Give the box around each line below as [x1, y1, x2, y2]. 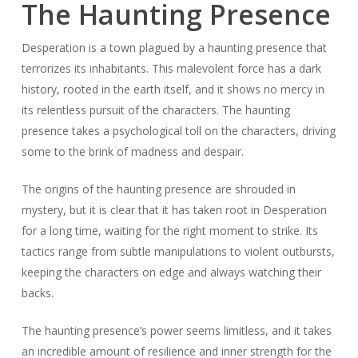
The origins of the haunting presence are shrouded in [21, 181, 296, 197]
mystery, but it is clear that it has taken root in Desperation [21, 202, 327, 218]
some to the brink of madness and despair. [21, 144, 244, 160]
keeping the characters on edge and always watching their [21, 265, 321, 280]
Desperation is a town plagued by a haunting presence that [21, 40, 327, 56]
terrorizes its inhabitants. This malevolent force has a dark [21, 61, 321, 77]
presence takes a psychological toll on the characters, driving [21, 123, 336, 139]
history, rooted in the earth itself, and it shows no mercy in [21, 82, 324, 97]
